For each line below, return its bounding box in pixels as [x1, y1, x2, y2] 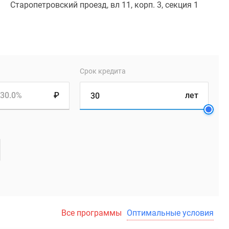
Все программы [61, 208, 122, 218]
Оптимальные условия [127, 208, 214, 218]
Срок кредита [79, 67, 126, 75]
